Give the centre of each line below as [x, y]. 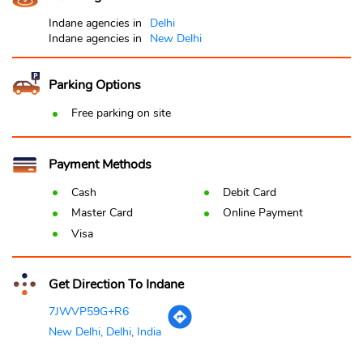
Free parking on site [121, 113]
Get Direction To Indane [115, 285]
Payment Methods [100, 164]
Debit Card [249, 192]
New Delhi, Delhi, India [105, 332]
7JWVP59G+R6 [89, 312]
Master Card [102, 213]
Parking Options [95, 85]
